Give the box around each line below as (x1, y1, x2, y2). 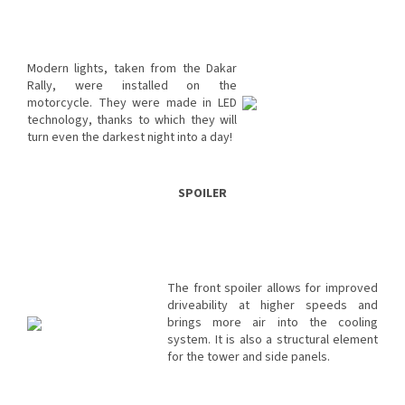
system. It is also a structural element (167, 331, 378, 350)
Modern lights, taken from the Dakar (27, 60, 237, 79)
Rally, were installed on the (27, 77, 237, 96)
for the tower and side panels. (167, 348, 330, 367)
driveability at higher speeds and (167, 297, 378, 316)
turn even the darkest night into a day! (27, 128, 232, 147)
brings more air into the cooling (167, 314, 378, 333)
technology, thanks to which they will (27, 111, 237, 130)
